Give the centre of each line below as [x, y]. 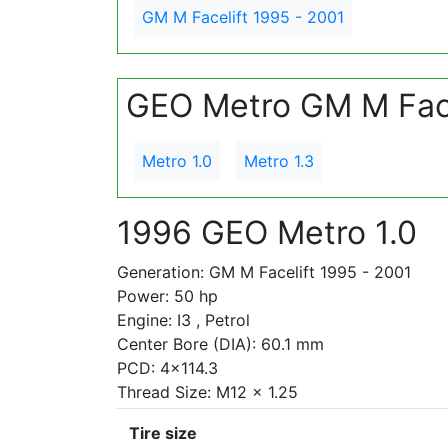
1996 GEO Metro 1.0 [267, 232]
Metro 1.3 [279, 161]
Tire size [163, 433]
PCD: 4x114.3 [167, 368]
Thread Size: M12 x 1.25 [207, 392]
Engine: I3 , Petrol [183, 320]
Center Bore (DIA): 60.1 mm [220, 344]
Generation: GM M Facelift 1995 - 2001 [264, 272]
